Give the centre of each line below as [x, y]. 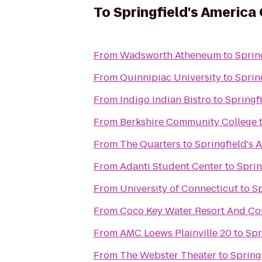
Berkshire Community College [188, 122]
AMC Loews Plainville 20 [176, 233]
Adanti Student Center [171, 166]
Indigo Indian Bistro [166, 100]
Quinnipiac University [170, 77]
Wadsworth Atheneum [170, 55]
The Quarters [150, 144]
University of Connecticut [179, 189]
